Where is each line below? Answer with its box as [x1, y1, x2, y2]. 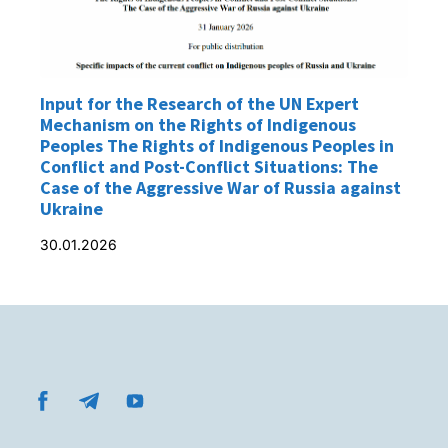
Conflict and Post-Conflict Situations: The [40, 154, 378, 178]
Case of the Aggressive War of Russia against [40, 175, 401, 199]
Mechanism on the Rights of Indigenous [40, 112, 356, 136]
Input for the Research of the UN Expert [40, 91, 359, 115]
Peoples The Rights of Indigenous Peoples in [40, 133, 394, 157]
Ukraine [40, 196, 103, 220]
